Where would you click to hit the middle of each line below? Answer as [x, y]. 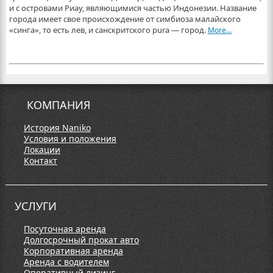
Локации [42, 150]
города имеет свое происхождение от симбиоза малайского [125, 19]
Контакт [40, 161]
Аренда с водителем [66, 262]
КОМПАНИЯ [58, 105]
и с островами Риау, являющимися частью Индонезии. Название [133, 8]
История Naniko [57, 128]
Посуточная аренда [65, 229]
